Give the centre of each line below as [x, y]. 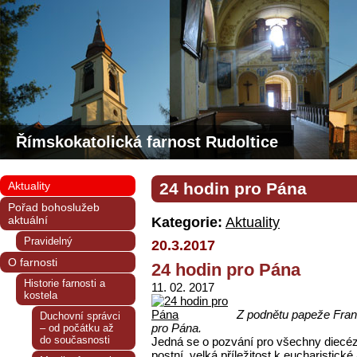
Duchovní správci [80, 316]
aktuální [28, 220]
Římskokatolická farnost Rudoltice [147, 142]
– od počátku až [77, 328]
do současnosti [75, 340]
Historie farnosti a [65, 283]
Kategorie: [187, 222]
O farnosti [33, 262]
